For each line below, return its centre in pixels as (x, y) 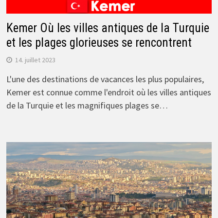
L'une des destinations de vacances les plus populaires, (105, 79)
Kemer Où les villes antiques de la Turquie (108, 28)
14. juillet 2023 (35, 60)
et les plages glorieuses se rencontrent (99, 42)
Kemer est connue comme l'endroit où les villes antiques (109, 92)
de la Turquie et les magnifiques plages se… (87, 105)
